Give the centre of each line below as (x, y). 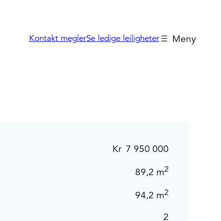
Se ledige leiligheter (123, 38)
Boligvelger (164, 82)
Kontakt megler (57, 38)
